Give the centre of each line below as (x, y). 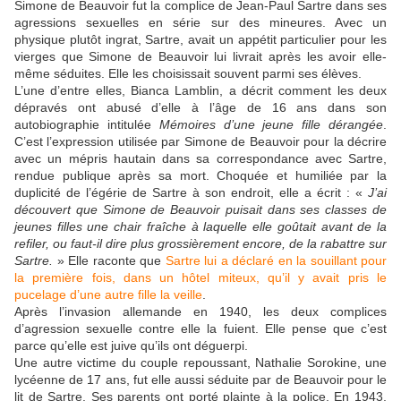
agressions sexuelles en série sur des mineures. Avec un (200, 23)
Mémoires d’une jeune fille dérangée (271, 125)
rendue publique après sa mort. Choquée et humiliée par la (200, 176)
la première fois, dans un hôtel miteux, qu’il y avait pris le (200, 278)
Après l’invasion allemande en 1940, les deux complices (200, 312)
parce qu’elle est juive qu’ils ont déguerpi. (131, 346)
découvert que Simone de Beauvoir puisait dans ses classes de (200, 210)
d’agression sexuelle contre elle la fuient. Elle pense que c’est (200, 329)
